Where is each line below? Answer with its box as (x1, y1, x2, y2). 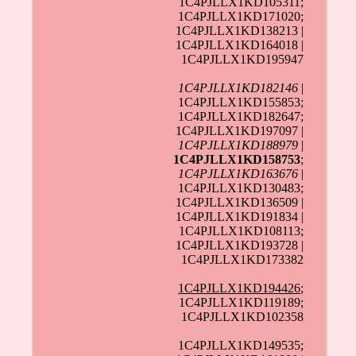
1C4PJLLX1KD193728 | (176, 238, 304, 252)
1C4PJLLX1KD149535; (178, 338, 304, 352)
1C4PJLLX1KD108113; (179, 223, 304, 238)
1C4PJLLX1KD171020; (178, 9, 304, 23)
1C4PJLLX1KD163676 (178, 166, 299, 180)
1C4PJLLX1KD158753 (173, 152, 301, 166)
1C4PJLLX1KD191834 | (176, 209, 304, 223)
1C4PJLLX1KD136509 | (176, 195, 304, 209)
